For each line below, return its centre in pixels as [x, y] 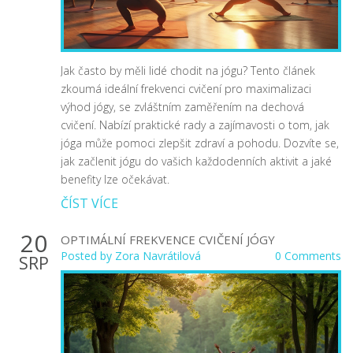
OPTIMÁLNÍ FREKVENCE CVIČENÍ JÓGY [168, 239]
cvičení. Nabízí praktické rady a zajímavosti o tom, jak [195, 124]
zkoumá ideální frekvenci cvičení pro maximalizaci [186, 88]
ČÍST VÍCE [89, 203]
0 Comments [308, 255]
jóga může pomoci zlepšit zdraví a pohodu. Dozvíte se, [200, 143]
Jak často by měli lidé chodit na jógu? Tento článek [188, 70]
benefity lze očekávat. [115, 179]
